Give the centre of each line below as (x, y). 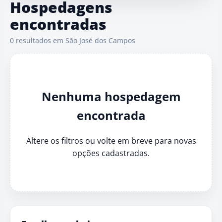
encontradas (58, 24)
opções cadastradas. (111, 153)
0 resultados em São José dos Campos (73, 40)
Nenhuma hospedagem (111, 96)
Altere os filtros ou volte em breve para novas (111, 140)
